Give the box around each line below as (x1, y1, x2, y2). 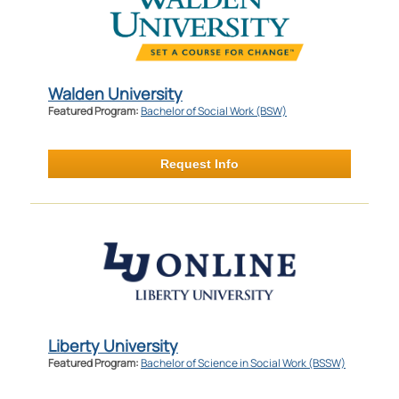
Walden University (47, 82, 183, 104)
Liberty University (47, 334, 178, 356)
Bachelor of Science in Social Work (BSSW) (140, 354, 346, 370)
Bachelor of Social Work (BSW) (140, 102, 287, 118)
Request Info (159, 156, 239, 171)
